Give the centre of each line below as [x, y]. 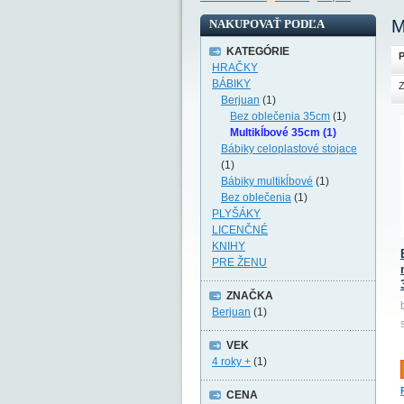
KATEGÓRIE [258, 51]
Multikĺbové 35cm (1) [283, 133]
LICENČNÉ [240, 230]
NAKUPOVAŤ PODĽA [267, 24]
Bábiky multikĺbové [267, 181]
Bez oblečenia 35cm [280, 116]
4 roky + [231, 362]
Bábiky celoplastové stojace [289, 149]
